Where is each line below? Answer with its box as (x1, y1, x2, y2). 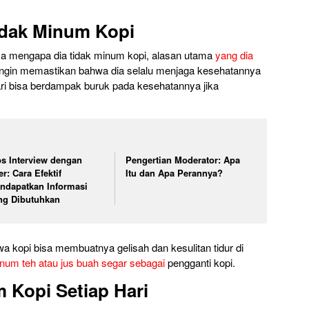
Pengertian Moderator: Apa (126, 153, 241, 167)
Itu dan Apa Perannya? (126, 166, 223, 180)
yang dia (215, 48, 253, 63)
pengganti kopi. (165, 255, 235, 270)
